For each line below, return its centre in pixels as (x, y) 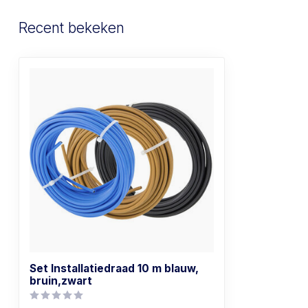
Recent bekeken (71, 28)
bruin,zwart (61, 281)
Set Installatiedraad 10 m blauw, (114, 269)
